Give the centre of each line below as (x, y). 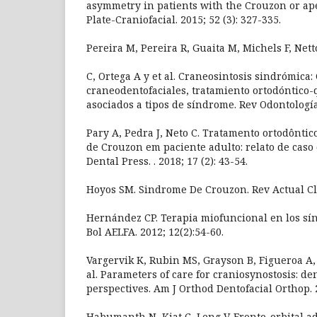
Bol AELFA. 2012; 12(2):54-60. (155, 231)
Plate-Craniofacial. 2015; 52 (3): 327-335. (184, 19)
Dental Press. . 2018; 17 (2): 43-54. (167, 161)
